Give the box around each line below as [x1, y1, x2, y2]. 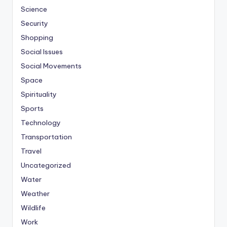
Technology [21, 118, 61, 127]
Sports [21, 103, 44, 113]
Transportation [21, 132, 72, 141]
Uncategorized [21, 160, 71, 170]
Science [21, 4, 47, 14]
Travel [21, 146, 42, 156]
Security [21, 18, 48, 28]
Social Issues [21, 47, 63, 56]
